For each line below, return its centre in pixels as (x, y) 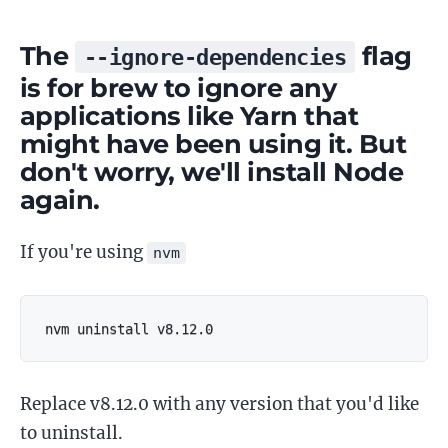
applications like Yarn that (189, 115)
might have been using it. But (213, 143)
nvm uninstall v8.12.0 (129, 329)
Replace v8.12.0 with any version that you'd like (219, 404)
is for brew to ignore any (178, 87)
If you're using (83, 252)
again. (60, 199)
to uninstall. (71, 433)
